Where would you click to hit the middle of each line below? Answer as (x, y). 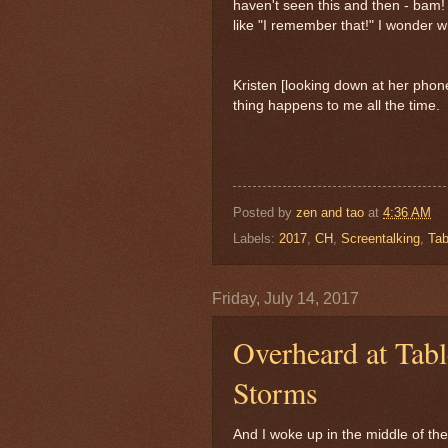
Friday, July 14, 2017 (285, 299)
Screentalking (380, 239)
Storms (275, 392)
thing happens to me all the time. (336, 105)
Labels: (256, 239)
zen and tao (330, 212)
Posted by (264, 212)
